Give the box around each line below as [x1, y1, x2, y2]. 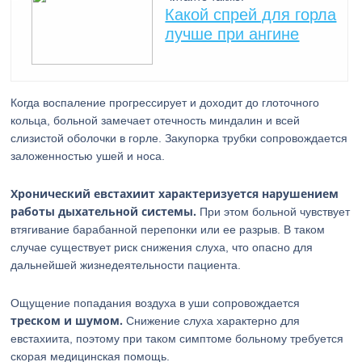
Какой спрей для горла [165, 6, 337, 23]
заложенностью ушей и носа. [11, 149, 166, 162]
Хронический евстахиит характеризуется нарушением [11, 186, 339, 201]
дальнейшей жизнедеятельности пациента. [11, 259, 242, 271]
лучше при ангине [165, 25, 300, 43]
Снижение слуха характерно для [123, 314, 301, 327]
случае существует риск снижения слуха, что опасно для [11, 241, 314, 254]
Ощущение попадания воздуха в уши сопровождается [11, 297, 301, 309]
